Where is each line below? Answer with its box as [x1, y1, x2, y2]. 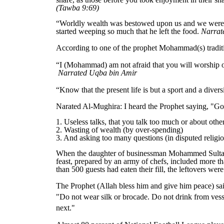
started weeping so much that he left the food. [56, 26, 201, 35]
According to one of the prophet [56, 43, 159, 52]
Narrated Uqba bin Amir [58, 68, 137, 77]
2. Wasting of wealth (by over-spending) [56, 125, 183, 134]
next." [56, 203, 75, 212]
